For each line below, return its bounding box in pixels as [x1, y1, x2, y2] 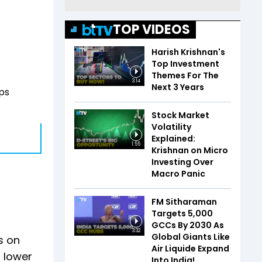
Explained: [151, 133, 195, 144]
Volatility [151, 121, 191, 133]
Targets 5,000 [151, 208, 213, 219]
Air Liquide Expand [151, 243, 229, 254]
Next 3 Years [151, 81, 204, 93]
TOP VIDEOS [113, 20, 190, 39]
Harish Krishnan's [151, 46, 225, 58]
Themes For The [151, 70, 219, 81]
